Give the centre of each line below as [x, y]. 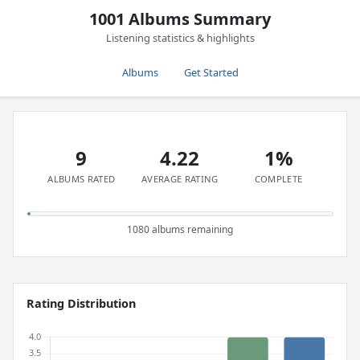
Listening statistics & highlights [180, 38]
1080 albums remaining [180, 229]
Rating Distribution [81, 303]
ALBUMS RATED [82, 179]
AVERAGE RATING [180, 179]
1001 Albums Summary [180, 19]
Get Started [211, 72]
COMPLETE [278, 179]
